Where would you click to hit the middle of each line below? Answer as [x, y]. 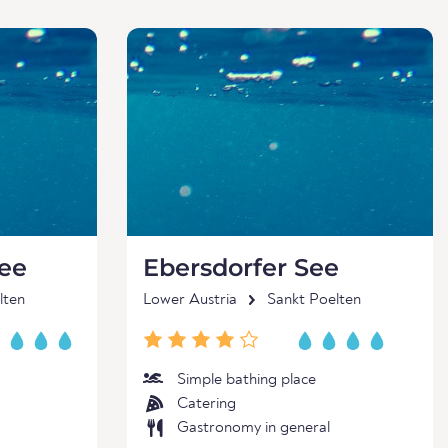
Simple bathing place [246, 380]
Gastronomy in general [253, 428]
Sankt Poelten [314, 300]
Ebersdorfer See [241, 267]
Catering [206, 404]
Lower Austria [190, 300]
